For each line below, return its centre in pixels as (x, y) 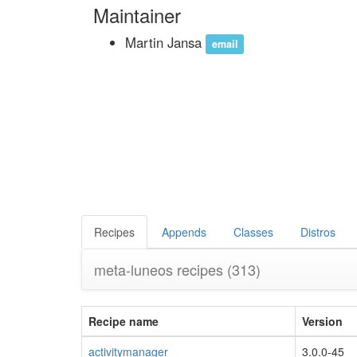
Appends (184, 231)
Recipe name (124, 321)
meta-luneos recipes (161, 269)
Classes (253, 231)
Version (322, 321)
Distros (318, 231)
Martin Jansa (165, 42)
